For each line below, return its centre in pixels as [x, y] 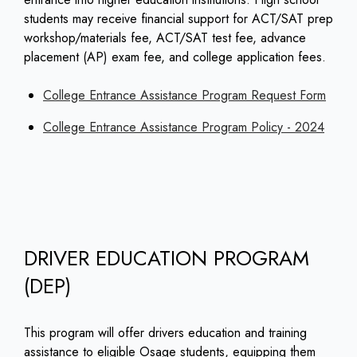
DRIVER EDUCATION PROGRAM [167, 259]
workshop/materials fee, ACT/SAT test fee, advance [165, 38]
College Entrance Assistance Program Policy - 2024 [184, 127]
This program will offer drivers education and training [165, 333]
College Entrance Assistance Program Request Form [184, 96]
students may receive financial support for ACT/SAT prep [178, 19]
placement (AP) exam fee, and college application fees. [175, 57]
